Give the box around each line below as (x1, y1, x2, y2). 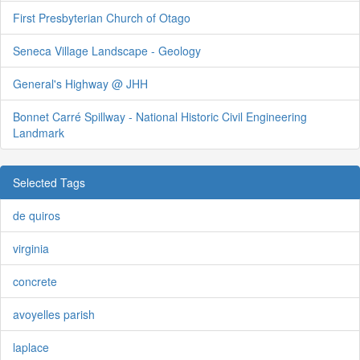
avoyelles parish (13, 305, 95, 322)
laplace (13, 338, 49, 355)
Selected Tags (13, 174, 85, 190)
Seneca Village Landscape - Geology (13, 42, 201, 59)
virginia (13, 239, 49, 256)
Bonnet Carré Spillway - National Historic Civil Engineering (13, 108, 307, 125)
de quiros (13, 207, 60, 223)
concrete (13, 272, 57, 289)
